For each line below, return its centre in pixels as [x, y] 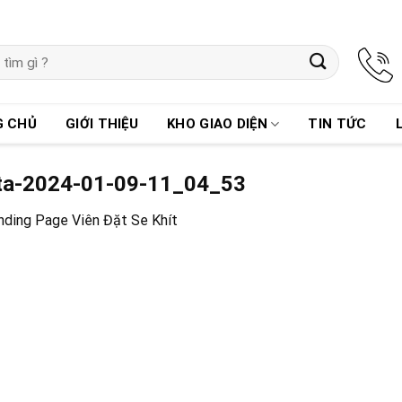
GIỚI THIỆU [102, 124]
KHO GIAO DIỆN [217, 124]
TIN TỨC [337, 124]
